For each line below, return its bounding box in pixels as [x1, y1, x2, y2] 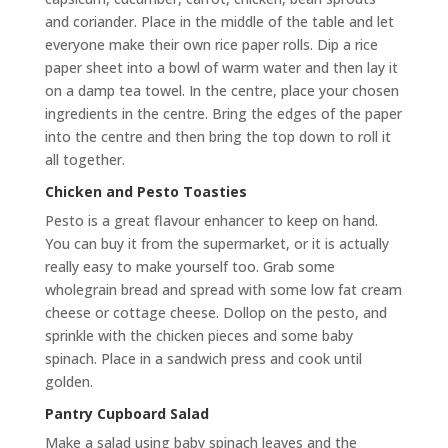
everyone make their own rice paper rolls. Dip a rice [44, 35, 378, 54]
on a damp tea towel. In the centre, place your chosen [44, 81, 399, 100]
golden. [44, 372, 93, 391]
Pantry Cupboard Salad [44, 404, 209, 423]
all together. [44, 150, 125, 169]
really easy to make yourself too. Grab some [44, 257, 335, 276]
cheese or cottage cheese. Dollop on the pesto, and [44, 303, 387, 322]
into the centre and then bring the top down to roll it [44, 127, 391, 146]
